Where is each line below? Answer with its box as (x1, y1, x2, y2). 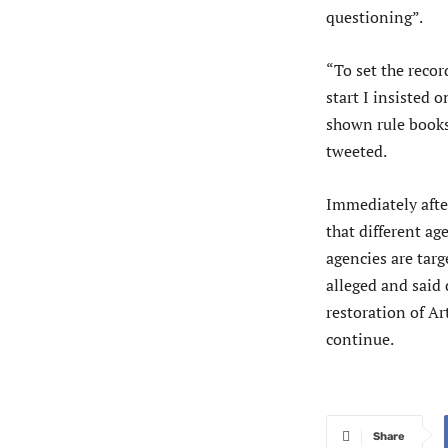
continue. (326, 328, 394, 351)
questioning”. (326, 6, 423, 29)
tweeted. (326, 140, 387, 163)
